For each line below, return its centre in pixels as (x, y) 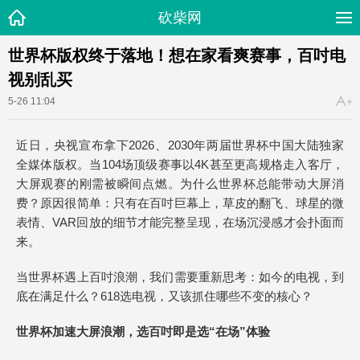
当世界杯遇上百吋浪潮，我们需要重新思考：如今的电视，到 (180, 277)
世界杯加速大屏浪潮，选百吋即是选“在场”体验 (143, 331)
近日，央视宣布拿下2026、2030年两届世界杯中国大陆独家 (180, 145)
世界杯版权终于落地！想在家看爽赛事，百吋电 (177, 55)
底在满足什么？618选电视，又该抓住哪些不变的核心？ (164, 296)
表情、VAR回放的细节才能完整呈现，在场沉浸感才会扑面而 (180, 222)
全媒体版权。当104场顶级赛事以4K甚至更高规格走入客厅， (180, 164)
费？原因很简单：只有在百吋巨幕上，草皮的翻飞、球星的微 (180, 203)
